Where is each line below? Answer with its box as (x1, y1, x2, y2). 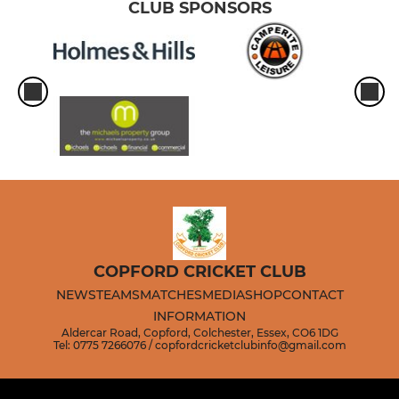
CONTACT (281, 287, 344, 304)
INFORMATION (153, 308, 246, 325)
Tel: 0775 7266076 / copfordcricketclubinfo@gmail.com (53, 338, 346, 353)
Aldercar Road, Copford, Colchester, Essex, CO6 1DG (61, 326, 338, 340)
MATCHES (139, 287, 202, 304)
